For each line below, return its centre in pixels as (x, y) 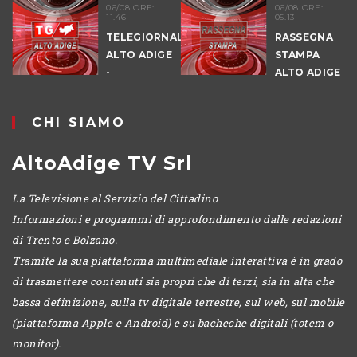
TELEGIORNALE (98, 37)
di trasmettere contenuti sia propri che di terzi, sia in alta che (173, 281)
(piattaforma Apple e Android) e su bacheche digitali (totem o (173, 322)
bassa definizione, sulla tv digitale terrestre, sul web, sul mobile (178, 302)
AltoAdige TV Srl (102, 163)
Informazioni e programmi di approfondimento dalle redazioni (177, 219)
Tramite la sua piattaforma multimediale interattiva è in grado (177, 260)
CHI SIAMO (79, 122)
